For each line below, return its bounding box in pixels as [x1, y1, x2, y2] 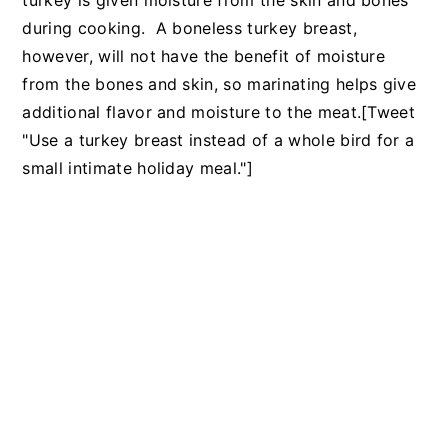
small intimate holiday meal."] [22, 158, 253, 178]
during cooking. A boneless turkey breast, [22, 18, 357, 38]
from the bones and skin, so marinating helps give [22, 74, 417, 94]
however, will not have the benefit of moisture [22, 46, 386, 66]
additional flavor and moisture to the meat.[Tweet [22, 102, 416, 122]
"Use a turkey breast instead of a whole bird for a [22, 130, 415, 150]
